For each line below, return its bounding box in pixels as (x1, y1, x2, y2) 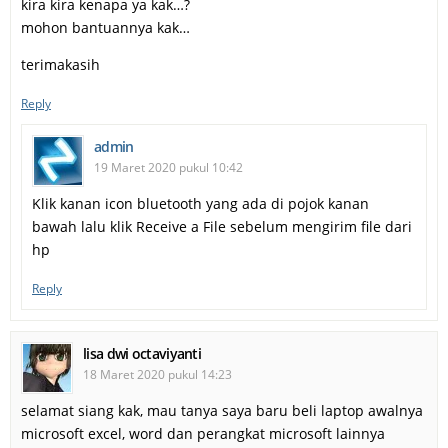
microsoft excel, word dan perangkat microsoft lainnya (21, 423, 385, 443)
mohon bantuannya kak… (21, 17, 190, 37)
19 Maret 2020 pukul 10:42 (94, 158, 243, 176)
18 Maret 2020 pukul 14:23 (83, 365, 232, 383)
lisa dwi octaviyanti (83, 343, 201, 363)
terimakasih (21, 54, 100, 74)
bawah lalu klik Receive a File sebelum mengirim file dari (32, 216, 412, 236)
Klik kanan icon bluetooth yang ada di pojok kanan (32, 193, 369, 213)
